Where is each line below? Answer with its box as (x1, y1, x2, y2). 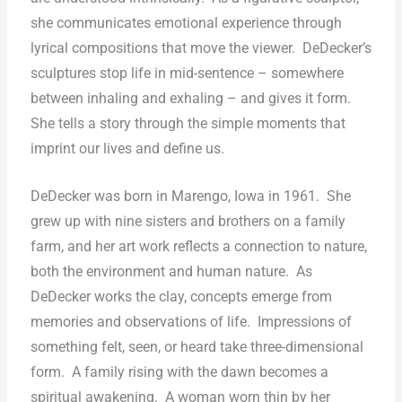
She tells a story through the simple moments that (30, 116, 345, 133)
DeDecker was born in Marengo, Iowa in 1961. (30, 188, 319, 205)
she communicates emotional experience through (30, 15, 342, 32)
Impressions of (257, 314, 352, 331)
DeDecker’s (301, 40, 371, 57)
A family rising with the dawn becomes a (71, 364, 328, 381)
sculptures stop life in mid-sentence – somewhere (30, 66, 344, 83)
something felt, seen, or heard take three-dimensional (30, 339, 363, 356)
